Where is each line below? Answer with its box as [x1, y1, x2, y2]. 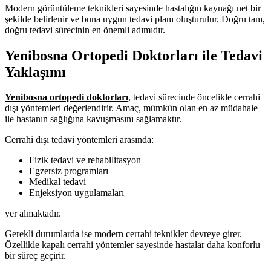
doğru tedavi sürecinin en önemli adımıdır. [5, 24, 165, 35]
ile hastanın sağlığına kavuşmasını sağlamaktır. [5, 114, 181, 125]
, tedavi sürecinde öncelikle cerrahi [128, 92, 260, 103]
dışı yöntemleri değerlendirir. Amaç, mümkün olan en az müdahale [5, 103, 258, 114]
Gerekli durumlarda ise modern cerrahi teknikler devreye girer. [5, 229, 242, 240]
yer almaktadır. [5, 208, 61, 219]
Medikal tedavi [29, 177, 86, 188]
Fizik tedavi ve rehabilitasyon [29, 155, 141, 166]
